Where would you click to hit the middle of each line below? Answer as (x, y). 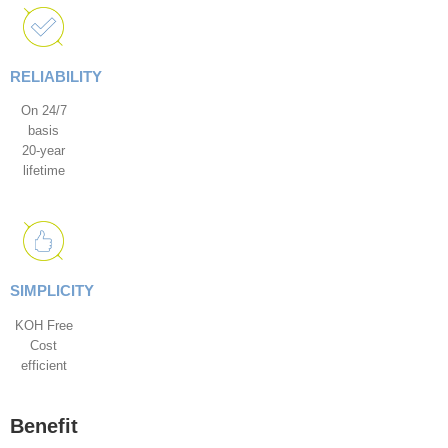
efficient (43, 365)
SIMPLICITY (52, 291)
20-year (43, 151)
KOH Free (43, 325)
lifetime (43, 171)
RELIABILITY (56, 76)
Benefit (44, 425)
